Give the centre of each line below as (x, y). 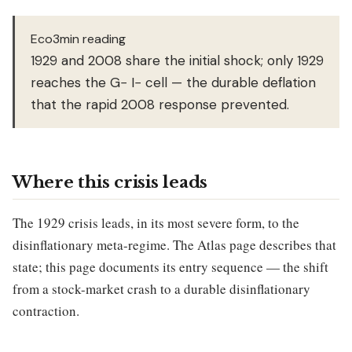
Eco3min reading (78, 38)
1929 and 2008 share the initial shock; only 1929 (177, 60)
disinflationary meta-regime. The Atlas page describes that (174, 244)
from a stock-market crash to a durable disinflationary (161, 288)
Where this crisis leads (110, 182)
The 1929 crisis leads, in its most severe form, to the (156, 222)
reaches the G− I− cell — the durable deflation (173, 82)
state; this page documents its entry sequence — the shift (170, 266)
